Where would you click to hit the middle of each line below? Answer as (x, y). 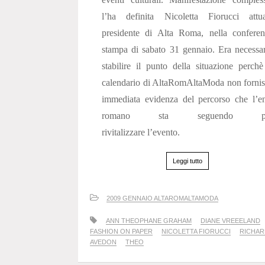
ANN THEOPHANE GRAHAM (149, 221)
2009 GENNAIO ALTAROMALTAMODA (162, 198)
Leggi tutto (188, 161)
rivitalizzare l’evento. (141, 132)
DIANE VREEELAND (230, 221)
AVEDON (103, 242)
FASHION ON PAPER (121, 231)
